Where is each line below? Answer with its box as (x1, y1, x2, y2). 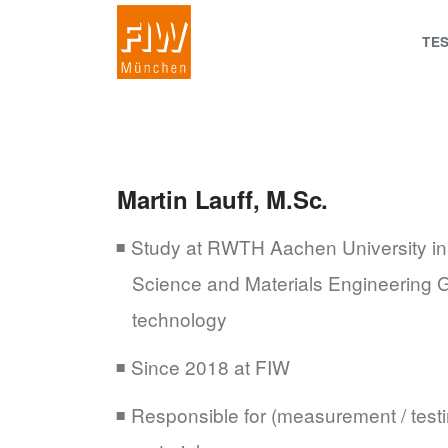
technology (132, 305, 227, 332)
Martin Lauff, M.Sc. (117, 182, 329, 216)
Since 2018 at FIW (131, 353, 291, 380)
